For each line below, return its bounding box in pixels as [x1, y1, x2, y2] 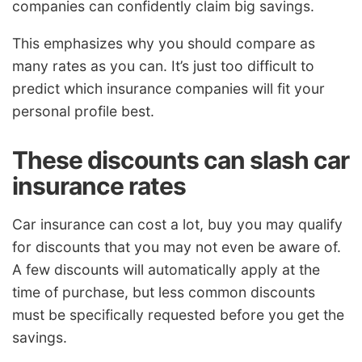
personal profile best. [12, 103, 154, 120]
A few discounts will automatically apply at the [12, 260, 320, 278]
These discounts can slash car [12, 145, 349, 175]
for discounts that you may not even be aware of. [12, 238, 341, 255]
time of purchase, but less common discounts [12, 283, 315, 301]
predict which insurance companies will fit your [12, 80, 325, 98]
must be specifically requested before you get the [12, 305, 344, 323]
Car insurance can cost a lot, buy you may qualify [12, 215, 343, 233]
